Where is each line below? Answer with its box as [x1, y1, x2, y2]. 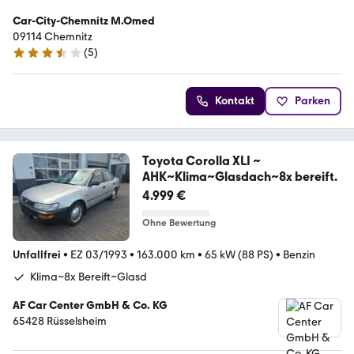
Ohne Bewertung [141, 217, 216, 228]
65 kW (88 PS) [205, 247, 273, 262]
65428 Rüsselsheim [13, 314, 107, 328]
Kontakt [215, 93, 254, 107]
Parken [295, 93, 330, 107]
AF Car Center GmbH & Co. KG [13, 298, 168, 312]
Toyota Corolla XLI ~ [141, 153, 253, 168]
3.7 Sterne [12, 52, 62, 66]
